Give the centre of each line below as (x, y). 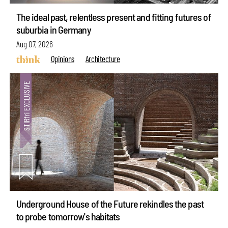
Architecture (103, 59)
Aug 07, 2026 (34, 44)
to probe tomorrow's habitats (68, 217)
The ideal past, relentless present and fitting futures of (113, 17)
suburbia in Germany (53, 29)
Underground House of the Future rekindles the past (110, 204)
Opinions (62, 59)
